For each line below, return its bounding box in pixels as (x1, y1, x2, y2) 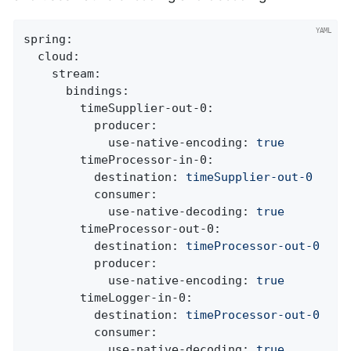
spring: (24, 31, 74, 46)
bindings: (66, 83, 130, 98)
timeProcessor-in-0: (80, 152, 215, 167)
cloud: (38, 49, 81, 63)
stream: (52, 66, 102, 81)
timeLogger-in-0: (80, 290, 194, 305)
